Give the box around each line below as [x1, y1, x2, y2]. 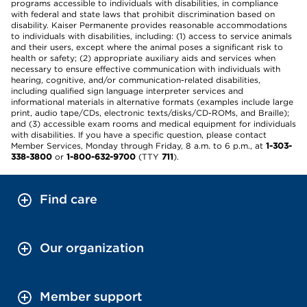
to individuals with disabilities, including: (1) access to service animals [11, 31, 292, 41]
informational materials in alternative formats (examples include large [11, 97, 293, 107]
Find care [40, 192, 97, 206]
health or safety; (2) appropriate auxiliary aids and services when [11, 53, 275, 63]
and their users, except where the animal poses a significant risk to [11, 42, 283, 52]
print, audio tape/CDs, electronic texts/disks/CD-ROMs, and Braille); [11, 108, 289, 118]
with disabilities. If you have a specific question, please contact [11, 130, 267, 140]
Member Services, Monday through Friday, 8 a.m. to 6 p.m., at [11, 140, 266, 151]
